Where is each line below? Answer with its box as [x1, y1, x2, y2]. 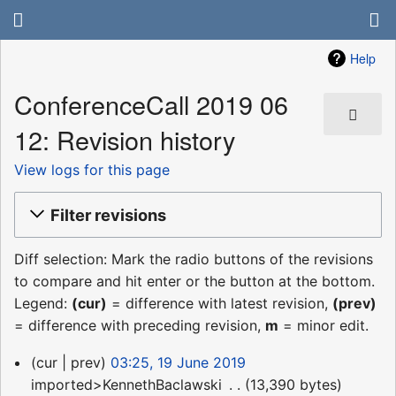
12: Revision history [14, 121, 235, 158]
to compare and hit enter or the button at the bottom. [14, 272, 375, 291]
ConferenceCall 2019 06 [14, 86, 288, 123]
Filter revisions [50, 204, 166, 225]
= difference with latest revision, [107, 294, 332, 313]
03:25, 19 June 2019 [110, 354, 246, 372]
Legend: [14, 294, 72, 313]
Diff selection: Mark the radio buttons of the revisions [14, 250, 373, 269]
